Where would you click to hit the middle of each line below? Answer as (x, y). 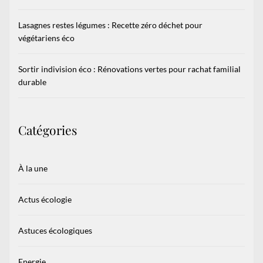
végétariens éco (46, 38)
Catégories (48, 129)
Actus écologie (45, 199)
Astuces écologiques (55, 230)
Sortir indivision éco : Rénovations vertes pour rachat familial (129, 69)
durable (32, 82)
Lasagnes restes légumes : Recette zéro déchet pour (110, 25)
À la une (33, 168)
